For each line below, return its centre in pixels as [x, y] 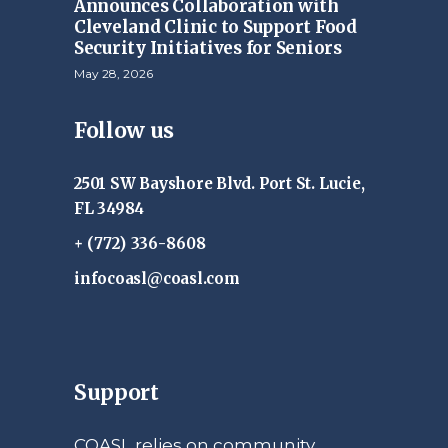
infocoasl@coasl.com [157, 279]
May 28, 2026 [113, 74]
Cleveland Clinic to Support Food [215, 27]
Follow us [124, 131]
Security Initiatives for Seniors [208, 48]
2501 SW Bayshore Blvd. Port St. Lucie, [219, 184]
